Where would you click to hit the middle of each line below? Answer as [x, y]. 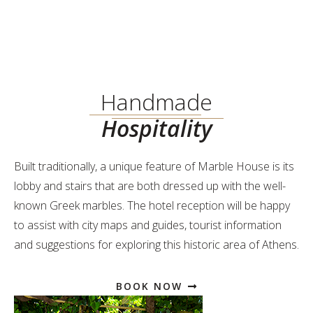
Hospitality [156, 128]
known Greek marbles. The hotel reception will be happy [152, 205]
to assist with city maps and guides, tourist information [148, 225]
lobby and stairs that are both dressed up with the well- [150, 186]
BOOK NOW [149, 286]
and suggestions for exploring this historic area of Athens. [156, 245]
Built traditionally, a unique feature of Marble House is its [154, 166]
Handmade [156, 102]
